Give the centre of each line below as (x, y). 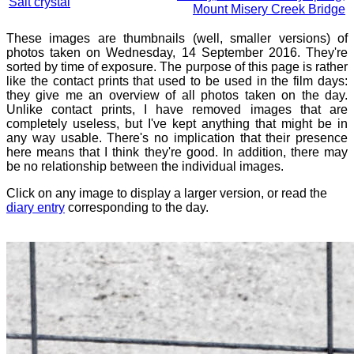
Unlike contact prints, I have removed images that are (177, 109)
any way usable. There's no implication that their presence (177, 138)
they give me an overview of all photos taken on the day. (177, 95)
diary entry (36, 207)
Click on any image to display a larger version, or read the (167, 193)
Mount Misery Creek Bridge (269, 9)
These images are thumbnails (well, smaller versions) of (177, 38)
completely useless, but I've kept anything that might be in (177, 124)
